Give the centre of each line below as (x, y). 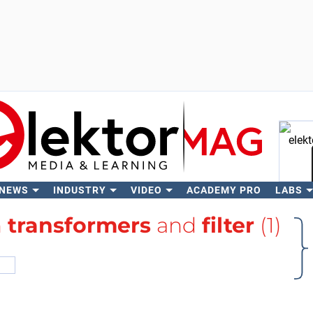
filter (228, 225)
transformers (79, 225)
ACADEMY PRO (224, 190)
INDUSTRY (79, 190)
